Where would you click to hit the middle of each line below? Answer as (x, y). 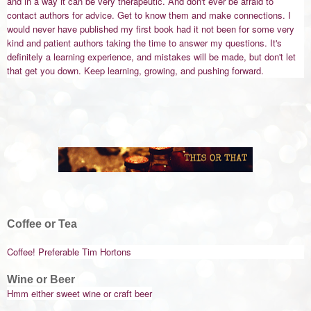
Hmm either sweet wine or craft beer (79, 294)
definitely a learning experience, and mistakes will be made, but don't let (151, 57)
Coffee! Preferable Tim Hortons (69, 252)
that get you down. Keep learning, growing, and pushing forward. (137, 71)
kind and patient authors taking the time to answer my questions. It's (144, 43)
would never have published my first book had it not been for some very (151, 29)
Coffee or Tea (42, 224)
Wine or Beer (41, 280)
